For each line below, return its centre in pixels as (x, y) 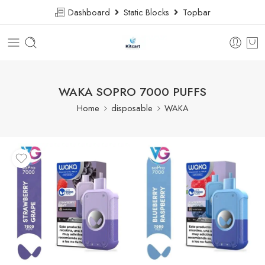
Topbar (194, 12)
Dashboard (90, 12)
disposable (132, 108)
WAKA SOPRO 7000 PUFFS (132, 92)
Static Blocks (146, 12)
